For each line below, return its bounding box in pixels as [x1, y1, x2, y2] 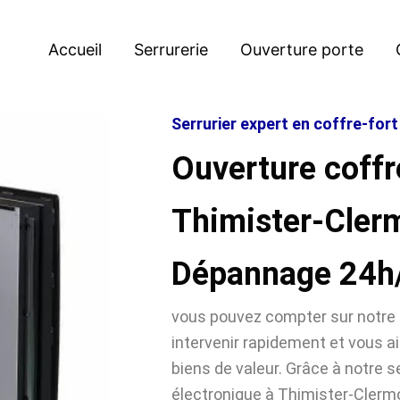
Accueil [48, 39, 102, 59]
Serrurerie [134, 39, 208, 59]
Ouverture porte [240, 39, 363, 59]
